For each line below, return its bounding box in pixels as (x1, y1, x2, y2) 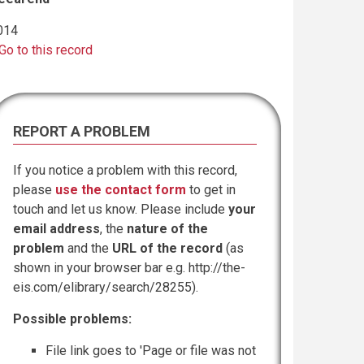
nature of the (127, 221, 208, 236)
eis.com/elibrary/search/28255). (13, 279, 198, 295)
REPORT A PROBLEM (13, 123, 150, 140)
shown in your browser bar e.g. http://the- (13, 260, 245, 275)
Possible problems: (13, 311, 132, 327)
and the (64, 240, 112, 256)
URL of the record (112, 240, 223, 256)
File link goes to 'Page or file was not (45, 343, 256, 358)
